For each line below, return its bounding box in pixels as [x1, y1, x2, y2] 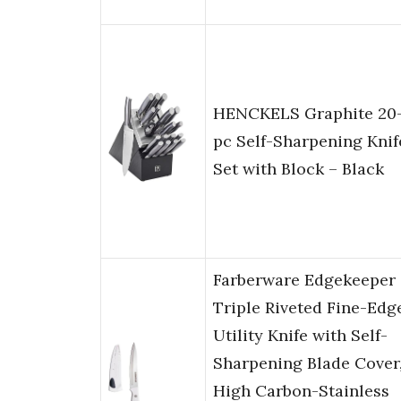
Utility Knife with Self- [213, 325, 388, 346]
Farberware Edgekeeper [213, 269, 396, 291]
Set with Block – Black [213, 158, 384, 180]
